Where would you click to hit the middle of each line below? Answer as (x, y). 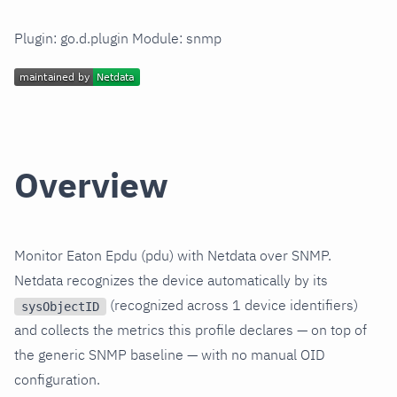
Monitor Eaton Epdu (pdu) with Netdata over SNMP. (173, 256)
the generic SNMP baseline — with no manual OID (170, 355)
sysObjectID (60, 307)
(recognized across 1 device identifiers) (232, 305)
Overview (91, 185)
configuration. (57, 380)
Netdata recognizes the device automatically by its (171, 280)
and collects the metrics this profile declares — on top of (191, 330)
